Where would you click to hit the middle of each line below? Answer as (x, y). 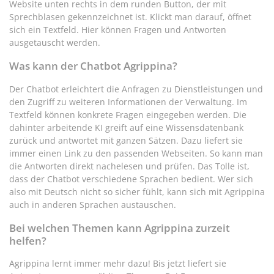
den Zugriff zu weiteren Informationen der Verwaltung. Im (128, 102)
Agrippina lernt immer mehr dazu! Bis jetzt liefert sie (118, 264)
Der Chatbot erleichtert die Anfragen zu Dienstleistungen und (136, 89)
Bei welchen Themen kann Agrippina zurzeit (120, 228)
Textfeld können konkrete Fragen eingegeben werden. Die (128, 114)
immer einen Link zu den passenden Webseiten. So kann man (136, 153)
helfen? (28, 240)
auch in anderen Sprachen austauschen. (93, 204)
